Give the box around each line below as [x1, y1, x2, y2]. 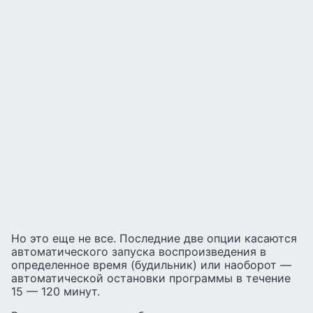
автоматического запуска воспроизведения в [11, 244, 266, 259]
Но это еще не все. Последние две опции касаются [11, 231, 297, 245]
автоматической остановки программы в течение [11, 270, 291, 285]
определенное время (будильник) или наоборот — [11, 257, 291, 272]
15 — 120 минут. [11, 284, 100, 298]
